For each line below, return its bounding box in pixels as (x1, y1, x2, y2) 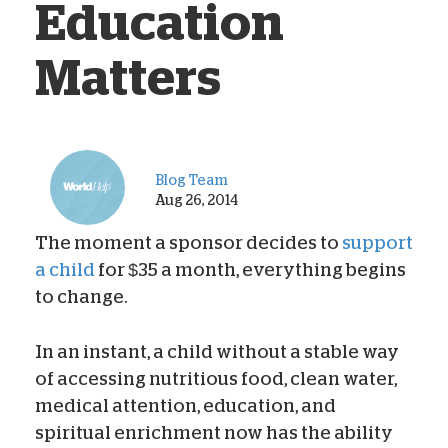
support (342, 233, 413, 252)
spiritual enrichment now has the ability (35, 423, 393, 442)
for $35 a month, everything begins (95, 260, 406, 279)
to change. (35, 287, 128, 306)
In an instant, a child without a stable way (35, 342, 399, 361)
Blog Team (155, 172, 228, 187)
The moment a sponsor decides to (35, 233, 342, 252)
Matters (35, 53, 221, 104)
